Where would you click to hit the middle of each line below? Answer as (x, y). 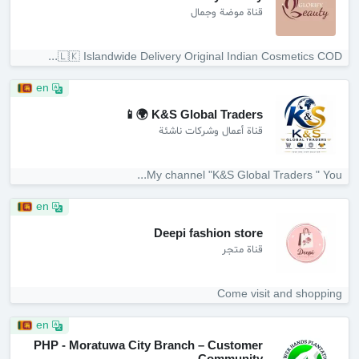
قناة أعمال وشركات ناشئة (211, 131)
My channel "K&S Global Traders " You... (244, 176)
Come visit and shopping (280, 294)
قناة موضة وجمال (227, 13)
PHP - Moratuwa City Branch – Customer (148, 346)
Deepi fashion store (208, 234)
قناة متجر (242, 250)
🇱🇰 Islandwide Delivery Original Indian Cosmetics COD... (200, 57)
